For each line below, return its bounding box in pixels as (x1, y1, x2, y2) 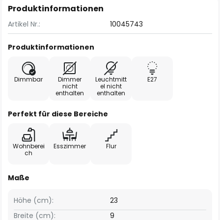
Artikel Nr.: (8, 19, 40, 29)
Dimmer (58, 75, 82, 83)
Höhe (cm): (14, 195, 54, 205)
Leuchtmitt (95, 75, 127, 83)
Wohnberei (12, 142, 45, 150)
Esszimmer (54, 142, 86, 150)
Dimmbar (14, 75, 43, 83)
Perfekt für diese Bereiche (8, 109, 108, 119)
